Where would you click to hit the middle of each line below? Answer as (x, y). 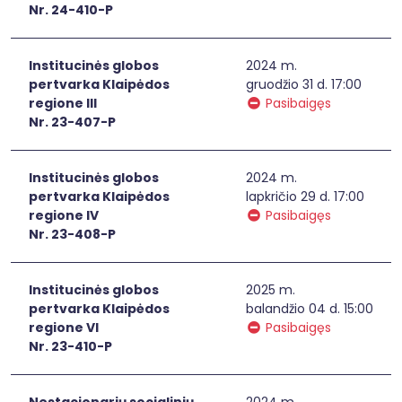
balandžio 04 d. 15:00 (310, 308)
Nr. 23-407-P (72, 122)
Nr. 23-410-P (70, 346)
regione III (63, 103)
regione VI (64, 327)
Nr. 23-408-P (72, 234)
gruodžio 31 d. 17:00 (304, 84)
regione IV (64, 215)
